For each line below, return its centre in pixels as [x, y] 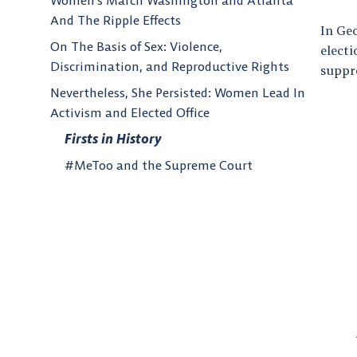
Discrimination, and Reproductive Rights [170, 67]
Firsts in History [113, 139]
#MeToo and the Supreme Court [159, 165]
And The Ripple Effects [116, 20]
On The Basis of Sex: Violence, [136, 47]
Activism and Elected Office [130, 113]
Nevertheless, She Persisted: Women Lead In [178, 93]
